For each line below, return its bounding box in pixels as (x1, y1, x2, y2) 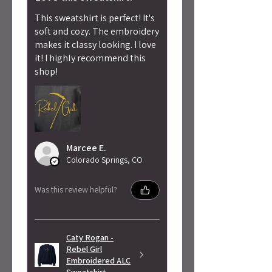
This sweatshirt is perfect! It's (35, 11, 155, 24)
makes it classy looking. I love (35, 38, 156, 51)
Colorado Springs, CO (66, 154, 143, 165)
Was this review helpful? (35, 184, 117, 195)
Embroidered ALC (66, 254, 131, 266)
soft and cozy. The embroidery (35, 24, 159, 38)
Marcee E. (66, 141, 106, 154)
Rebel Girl (66, 243, 102, 254)
